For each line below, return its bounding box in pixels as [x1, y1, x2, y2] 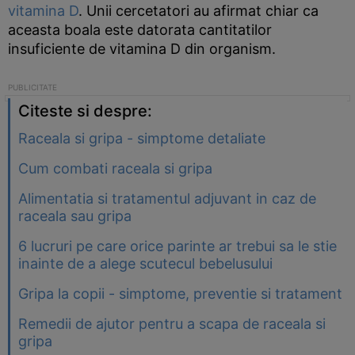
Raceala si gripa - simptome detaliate [18, 130, 265, 147]
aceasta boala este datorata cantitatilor [8, 21, 272, 38]
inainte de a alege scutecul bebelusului [18, 255, 273, 272]
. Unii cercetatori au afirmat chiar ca [78, 2, 319, 19]
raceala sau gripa [18, 208, 132, 224]
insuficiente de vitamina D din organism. [8, 40, 276, 57]
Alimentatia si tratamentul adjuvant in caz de [18, 190, 316, 207]
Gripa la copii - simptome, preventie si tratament [18, 285, 342, 302]
